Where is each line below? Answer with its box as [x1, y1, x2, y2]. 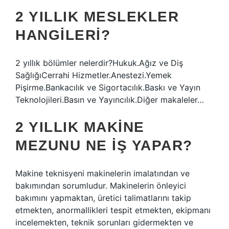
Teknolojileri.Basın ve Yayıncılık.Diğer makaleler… [15, 95, 204, 105]
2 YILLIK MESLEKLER [15, 9, 179, 25]
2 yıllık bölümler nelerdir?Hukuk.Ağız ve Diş [15, 58, 183, 68]
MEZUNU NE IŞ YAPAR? [15, 138, 193, 153]
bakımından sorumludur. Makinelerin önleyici [15, 180, 186, 191]
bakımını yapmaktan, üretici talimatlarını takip [15, 193, 191, 203]
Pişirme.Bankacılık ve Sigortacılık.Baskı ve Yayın [15, 82, 200, 93]
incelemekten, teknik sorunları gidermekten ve [15, 217, 193, 227]
